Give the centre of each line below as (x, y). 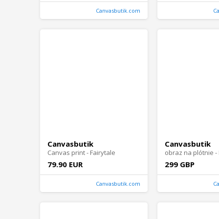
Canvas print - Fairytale (81, 153)
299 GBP (180, 164)
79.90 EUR (65, 164)
